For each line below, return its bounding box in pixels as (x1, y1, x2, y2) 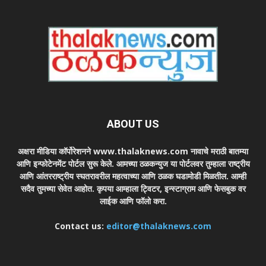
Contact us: (55, 220, 106, 232)
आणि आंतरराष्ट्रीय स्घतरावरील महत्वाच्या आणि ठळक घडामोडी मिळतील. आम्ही (20, 170, 246, 182)
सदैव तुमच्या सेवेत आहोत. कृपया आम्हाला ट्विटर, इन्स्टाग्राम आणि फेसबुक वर (20, 182, 246, 194)
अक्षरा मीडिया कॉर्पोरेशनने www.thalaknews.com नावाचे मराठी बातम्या (18, 145, 248, 157)
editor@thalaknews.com (106, 220, 211, 232)
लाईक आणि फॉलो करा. (99, 195, 167, 207)
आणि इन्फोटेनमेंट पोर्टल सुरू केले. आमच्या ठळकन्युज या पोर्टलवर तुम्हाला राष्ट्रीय (16, 157, 250, 169)
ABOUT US (107, 117, 159, 130)
